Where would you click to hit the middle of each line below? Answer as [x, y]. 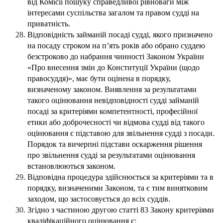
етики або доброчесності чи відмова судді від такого [116, 122]
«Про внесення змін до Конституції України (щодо [113, 68]
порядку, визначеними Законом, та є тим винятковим [117, 188]
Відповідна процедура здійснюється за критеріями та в [120, 177]
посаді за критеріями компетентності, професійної [112, 111]
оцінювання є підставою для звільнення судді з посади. [121, 133]
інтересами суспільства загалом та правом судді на [113, 13]
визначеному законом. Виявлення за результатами [112, 90]
